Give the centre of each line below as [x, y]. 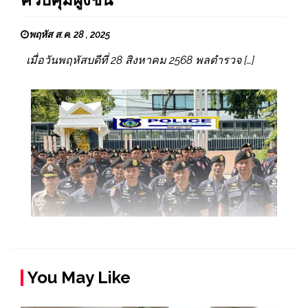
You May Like [79, 277]
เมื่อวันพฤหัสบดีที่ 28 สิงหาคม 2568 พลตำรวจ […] [137, 60]
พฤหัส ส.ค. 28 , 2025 [69, 34]
